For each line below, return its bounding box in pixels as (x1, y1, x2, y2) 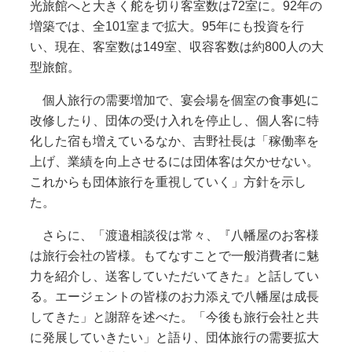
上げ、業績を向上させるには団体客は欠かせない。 (29, 155, 319, 169)
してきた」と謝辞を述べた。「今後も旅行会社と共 (29, 310, 319, 324)
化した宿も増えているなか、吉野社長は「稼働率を (29, 134, 319, 148)
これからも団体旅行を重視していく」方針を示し (29, 175, 306, 189)
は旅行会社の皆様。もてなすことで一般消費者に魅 (29, 249, 319, 263)
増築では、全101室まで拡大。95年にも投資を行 (29, 20, 304, 34)
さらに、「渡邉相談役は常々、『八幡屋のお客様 (29, 229, 319, 243)
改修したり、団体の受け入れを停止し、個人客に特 (29, 114, 319, 128)
